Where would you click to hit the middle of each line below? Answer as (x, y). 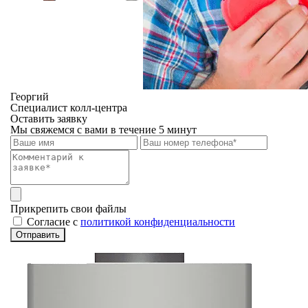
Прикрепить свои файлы (68, 209)
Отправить (38, 235)
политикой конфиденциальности (158, 222)
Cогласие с (54, 222)
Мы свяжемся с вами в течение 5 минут (103, 130)
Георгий (30, 97)
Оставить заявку (49, 119)
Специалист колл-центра (69, 108)
